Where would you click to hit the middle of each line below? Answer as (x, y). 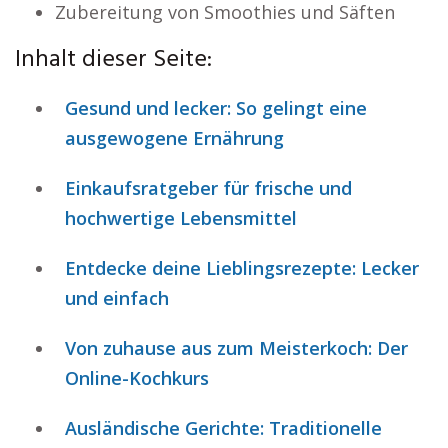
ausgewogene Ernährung (174, 138)
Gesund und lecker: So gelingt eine (216, 108)
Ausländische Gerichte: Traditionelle (223, 428)
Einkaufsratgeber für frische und (208, 188)
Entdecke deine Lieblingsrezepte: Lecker (242, 268)
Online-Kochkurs (137, 378)
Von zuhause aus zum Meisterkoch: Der (236, 348)
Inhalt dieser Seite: (113, 60)
